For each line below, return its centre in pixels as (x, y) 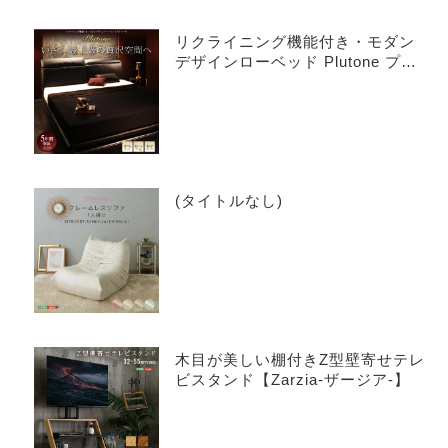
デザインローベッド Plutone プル (295, 61)
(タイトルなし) (228, 200)
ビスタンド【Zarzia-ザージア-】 (292, 379)
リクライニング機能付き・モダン (294, 41)
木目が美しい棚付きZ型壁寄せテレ (299, 359)
